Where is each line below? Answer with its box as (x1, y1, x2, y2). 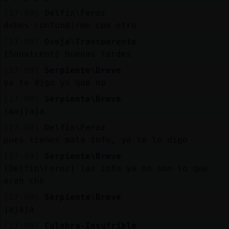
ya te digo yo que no (3, 77, 106, 87)
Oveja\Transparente (44, 36, 136, 47)
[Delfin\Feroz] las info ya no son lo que (3, 163, 208, 173)
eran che (3, 175, 44, 186)
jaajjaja (3, 106, 44, 116)
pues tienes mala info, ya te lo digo (3, 134, 188, 145)
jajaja (3, 204, 34, 214)
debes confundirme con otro (3, 20, 136, 30)
